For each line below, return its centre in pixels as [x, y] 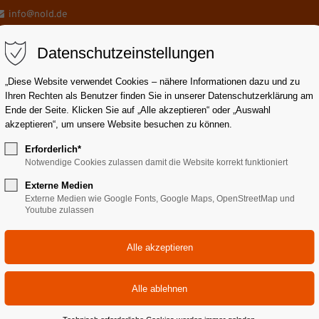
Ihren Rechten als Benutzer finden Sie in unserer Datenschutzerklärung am [159, 96]
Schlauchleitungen [135, 140]
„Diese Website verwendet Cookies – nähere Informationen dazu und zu [152, 82]
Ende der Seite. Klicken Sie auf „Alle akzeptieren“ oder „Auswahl [137, 110]
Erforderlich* [53, 149]
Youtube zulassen [59, 210]
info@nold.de [38, 15]
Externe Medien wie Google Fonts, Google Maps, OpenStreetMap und [159, 199]
